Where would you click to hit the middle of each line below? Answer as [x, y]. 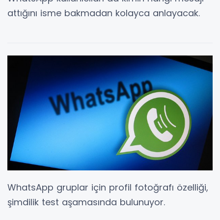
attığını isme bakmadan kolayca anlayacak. [104, 13]
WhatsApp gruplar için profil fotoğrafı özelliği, [108, 188]
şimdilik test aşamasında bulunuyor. [86, 202]
